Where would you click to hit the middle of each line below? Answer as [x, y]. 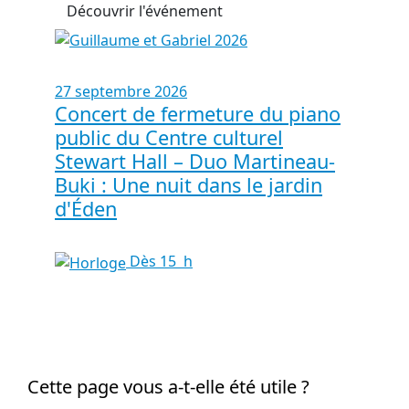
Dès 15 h [159, 262]
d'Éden [86, 209]
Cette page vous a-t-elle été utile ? [168, 387]
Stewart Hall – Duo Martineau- [195, 162]
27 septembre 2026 [121, 92]
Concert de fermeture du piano [198, 114]
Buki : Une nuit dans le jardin [189, 185]
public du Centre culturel [169, 138]
